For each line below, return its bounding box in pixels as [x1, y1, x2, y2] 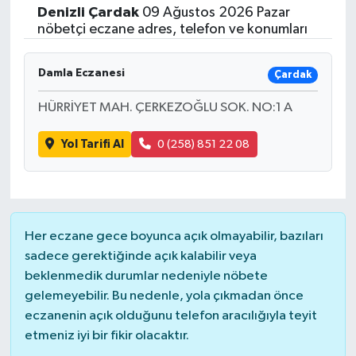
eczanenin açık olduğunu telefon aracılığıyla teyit [24, 308, 317, 323]
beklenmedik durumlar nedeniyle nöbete [24, 269, 268, 283]
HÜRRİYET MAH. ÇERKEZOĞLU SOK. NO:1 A [37, 101, 292, 115]
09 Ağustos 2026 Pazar [138, 6, 290, 21]
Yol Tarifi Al [60, 137, 124, 150]
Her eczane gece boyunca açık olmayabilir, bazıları [24, 229, 323, 243]
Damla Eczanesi [37, 68, 125, 79]
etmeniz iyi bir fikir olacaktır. [24, 328, 189, 342]
